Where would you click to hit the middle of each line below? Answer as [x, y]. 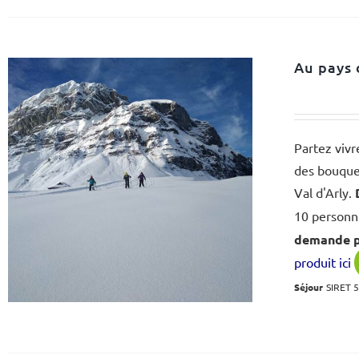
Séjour [309, 287]
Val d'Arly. [325, 192]
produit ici [323, 262]
